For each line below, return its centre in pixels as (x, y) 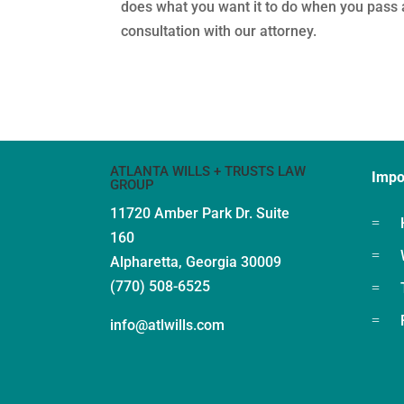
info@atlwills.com (167, 325)
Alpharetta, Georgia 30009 (196, 262)
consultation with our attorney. (219, 31)
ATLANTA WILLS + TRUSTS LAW (208, 171)
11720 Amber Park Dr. (183, 213)
